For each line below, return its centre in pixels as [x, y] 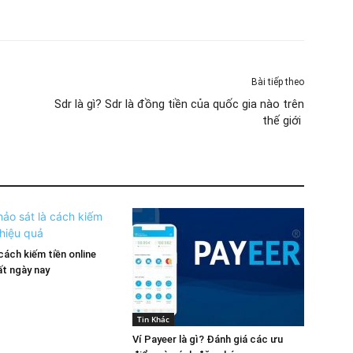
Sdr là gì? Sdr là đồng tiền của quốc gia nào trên [179, 104]
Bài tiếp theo [278, 82]
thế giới [283, 121]
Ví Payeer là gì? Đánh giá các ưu [208, 339]
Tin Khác [153, 319]
